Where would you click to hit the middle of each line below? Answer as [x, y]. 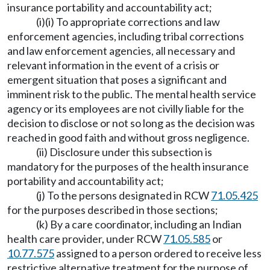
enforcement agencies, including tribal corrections [126, 36]
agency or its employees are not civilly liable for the [126, 108]
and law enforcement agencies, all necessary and [121, 51]
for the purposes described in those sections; [113, 210]
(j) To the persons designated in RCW [124, 195]
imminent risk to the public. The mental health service [132, 94]
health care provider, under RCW [85, 239]
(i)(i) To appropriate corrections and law [128, 22]
